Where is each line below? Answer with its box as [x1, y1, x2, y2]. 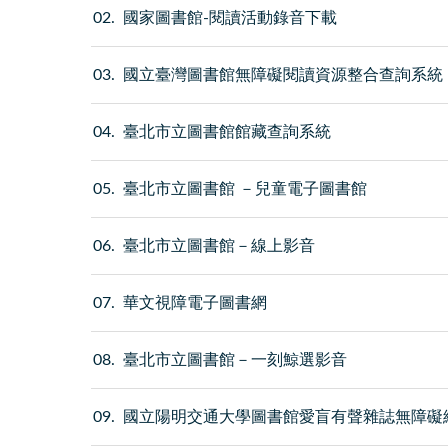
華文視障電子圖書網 [122, 295, 267, 312]
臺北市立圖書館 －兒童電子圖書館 [122, 181, 367, 198]
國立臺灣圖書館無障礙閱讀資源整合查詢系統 [122, 67, 443, 84]
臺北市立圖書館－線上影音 [122, 238, 315, 255]
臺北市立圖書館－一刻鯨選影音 [122, 352, 347, 369]
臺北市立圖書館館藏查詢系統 [122, 124, 331, 141]
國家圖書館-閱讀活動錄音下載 [122, 10, 337, 27]
